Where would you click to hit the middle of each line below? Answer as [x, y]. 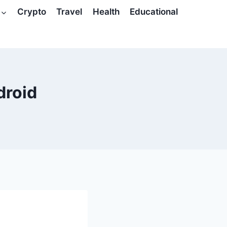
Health [106, 12]
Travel [69, 12]
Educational [154, 12]
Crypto [31, 12]
